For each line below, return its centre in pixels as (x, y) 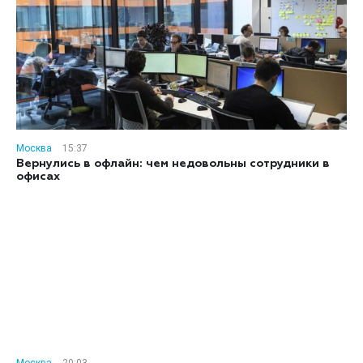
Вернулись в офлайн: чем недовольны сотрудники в (173, 164)
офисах (38, 177)
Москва (34, 148)
